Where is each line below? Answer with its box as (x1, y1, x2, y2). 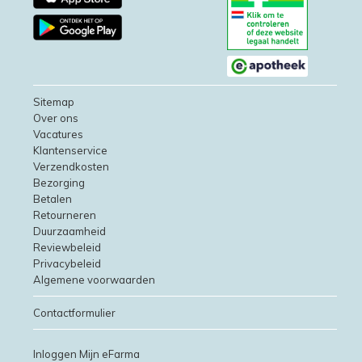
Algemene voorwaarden (33, 273, 155, 286)
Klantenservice (33, 144, 107, 157)
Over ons (33, 112, 78, 124)
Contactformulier (33, 306, 116, 319)
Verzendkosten (33, 160, 109, 173)
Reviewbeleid (33, 241, 101, 254)
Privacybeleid (33, 257, 101, 270)
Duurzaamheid (33, 225, 106, 238)
